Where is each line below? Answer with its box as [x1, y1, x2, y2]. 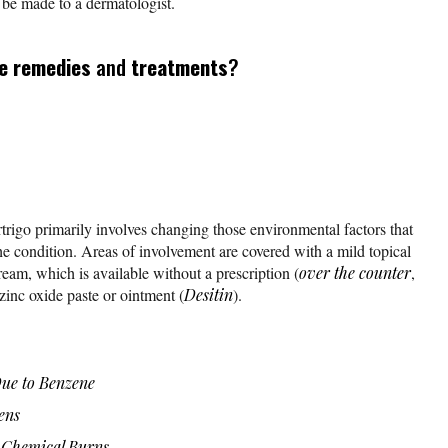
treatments [131, 51, 228, 83]
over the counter [299, 262, 411, 284]
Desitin [184, 284, 233, 306]
